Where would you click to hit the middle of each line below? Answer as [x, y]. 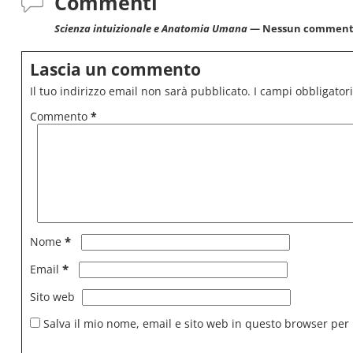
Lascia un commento [115, 69]
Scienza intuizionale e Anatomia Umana [151, 29]
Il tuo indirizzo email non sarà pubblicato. [140, 91]
